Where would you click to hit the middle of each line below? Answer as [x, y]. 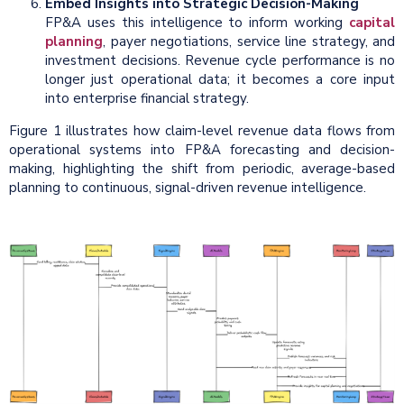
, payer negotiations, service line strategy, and [249, 42]
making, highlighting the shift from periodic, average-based [202, 169]
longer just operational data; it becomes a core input [220, 80]
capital [372, 23]
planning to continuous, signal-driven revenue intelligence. [188, 188]
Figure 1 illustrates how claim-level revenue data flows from [202, 131]
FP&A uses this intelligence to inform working [197, 23]
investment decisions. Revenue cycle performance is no [220, 61]
